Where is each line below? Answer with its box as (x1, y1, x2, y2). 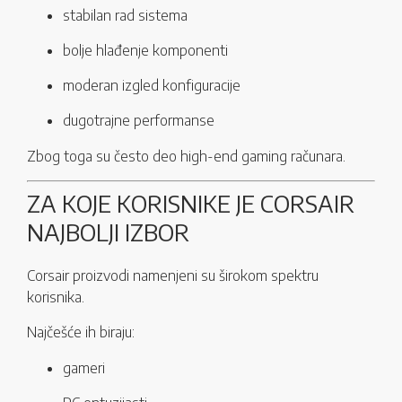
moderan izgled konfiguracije (63, 76, 240, 95)
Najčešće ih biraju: (27, 323, 135, 342)
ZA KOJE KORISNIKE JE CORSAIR (27, 188, 354, 219)
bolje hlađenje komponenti (63, 41, 228, 60)
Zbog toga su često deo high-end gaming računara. (27, 147, 345, 166)
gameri (63, 359, 105, 378)
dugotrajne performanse (63, 111, 214, 130)
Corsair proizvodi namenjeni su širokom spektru (27, 267, 319, 285)
